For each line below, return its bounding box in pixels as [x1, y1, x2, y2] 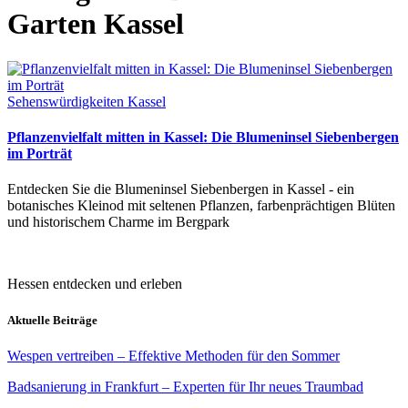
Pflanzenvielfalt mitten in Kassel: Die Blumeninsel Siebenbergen [7, 129, 399, 146]
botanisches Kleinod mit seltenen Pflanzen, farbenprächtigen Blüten [7, 198, 395, 214]
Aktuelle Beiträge [7, 312, 97, 327]
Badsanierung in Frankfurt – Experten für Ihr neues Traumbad [7, 378, 363, 394]
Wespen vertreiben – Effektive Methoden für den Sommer [7, 347, 340, 363]
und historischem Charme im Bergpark [7, 214, 229, 230]
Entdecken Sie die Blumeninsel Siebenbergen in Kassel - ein [7, 181, 354, 198]
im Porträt [7, 146, 72, 162]
